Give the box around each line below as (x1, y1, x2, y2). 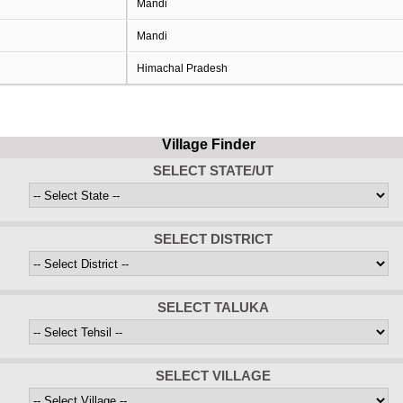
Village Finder (162, 137, 255, 152)
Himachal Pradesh (136, 62, 228, 75)
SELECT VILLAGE (156, 368, 271, 383)
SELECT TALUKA (157, 300, 269, 315)
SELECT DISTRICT (154, 231, 273, 246)
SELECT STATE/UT (153, 163, 273, 178)
